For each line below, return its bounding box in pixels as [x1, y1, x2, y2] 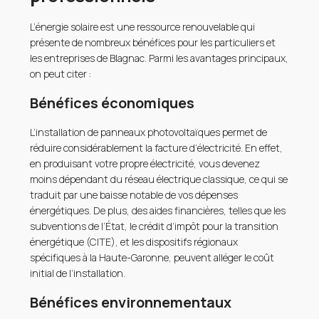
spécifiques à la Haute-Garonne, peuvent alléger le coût [30, 251, 275, 265]
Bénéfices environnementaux [30, 293, 232, 313]
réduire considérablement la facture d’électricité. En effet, [30, 141, 283, 155]
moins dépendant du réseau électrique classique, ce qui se [30, 172, 288, 187]
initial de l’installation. [30, 266, 126, 281]
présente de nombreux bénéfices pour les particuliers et [30, 36, 276, 50]
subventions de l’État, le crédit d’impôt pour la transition [30, 219, 279, 234]
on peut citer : [30, 67, 92, 81]
